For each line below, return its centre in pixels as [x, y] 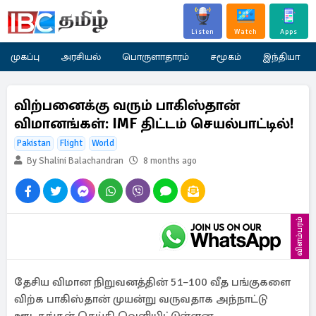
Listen [203, 32]
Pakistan [34, 143]
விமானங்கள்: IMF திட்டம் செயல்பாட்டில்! [154, 123]
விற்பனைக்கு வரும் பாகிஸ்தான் [127, 105]
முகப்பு [25, 57]
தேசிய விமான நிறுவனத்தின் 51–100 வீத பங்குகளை [152, 282]
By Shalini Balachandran [74, 161]
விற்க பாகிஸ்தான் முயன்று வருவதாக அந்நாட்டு [141, 299]
